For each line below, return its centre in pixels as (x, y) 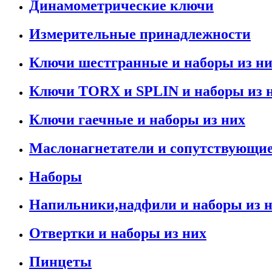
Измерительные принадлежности (140, 34)
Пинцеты (60, 262)
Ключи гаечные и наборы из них (137, 119)
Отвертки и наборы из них (118, 233)
